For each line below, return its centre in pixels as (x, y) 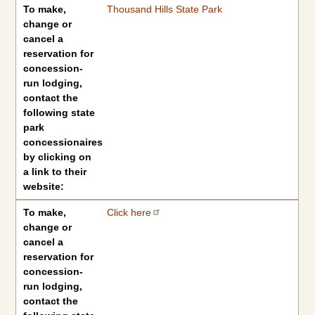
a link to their (55, 172)
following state (59, 112)
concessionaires (63, 142)
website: (44, 186)
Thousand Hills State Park (164, 9)
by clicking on (58, 157)
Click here (129, 212)
